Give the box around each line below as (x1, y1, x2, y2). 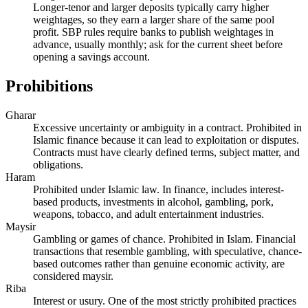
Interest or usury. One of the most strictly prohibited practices (33, 294, 296, 307)
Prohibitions (5, 76, 93, 95)
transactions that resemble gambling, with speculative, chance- (33, 245, 302, 257)
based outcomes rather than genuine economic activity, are (33, 257, 285, 269)
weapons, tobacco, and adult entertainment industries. (33, 208, 264, 220)
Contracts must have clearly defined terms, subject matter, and (33, 146, 300, 158)
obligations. (33, 158, 83, 170)
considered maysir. (33, 269, 113, 282)
